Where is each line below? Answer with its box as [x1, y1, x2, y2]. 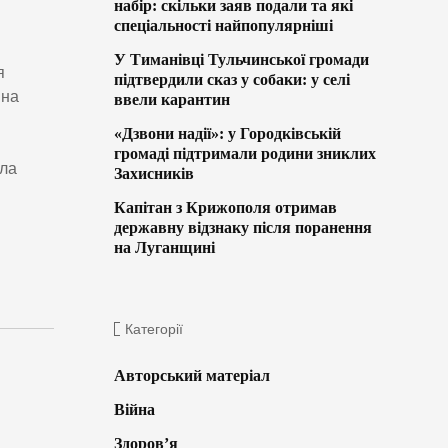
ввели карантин [113, 91, 230, 109]
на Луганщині [113, 239, 215, 257]
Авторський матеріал [113, 367, 270, 385]
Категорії [124, 321, 183, 338]
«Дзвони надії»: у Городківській [113, 125, 341, 143]
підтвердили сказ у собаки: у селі [113, 71, 350, 89]
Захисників [113, 165, 194, 183]
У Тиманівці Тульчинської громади [113, 51, 369, 69]
